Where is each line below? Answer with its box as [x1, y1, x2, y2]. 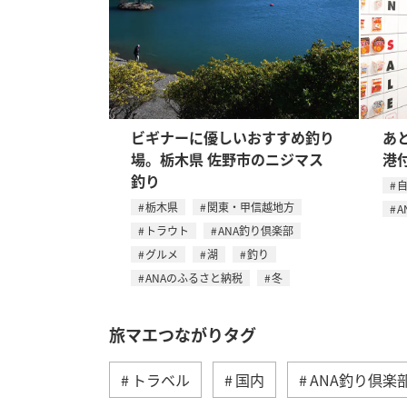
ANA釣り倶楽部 [218, 223, 293, 238]
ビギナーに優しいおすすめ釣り [131, 126, 334, 148]
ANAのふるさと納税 [145, 270, 243, 285]
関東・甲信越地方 [207, 199, 294, 214]
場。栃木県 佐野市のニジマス [131, 148, 323, 170]
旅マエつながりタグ [109, 323, 256, 346]
